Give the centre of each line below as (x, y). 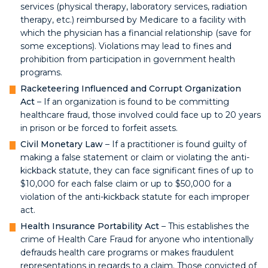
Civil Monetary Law (61, 144)
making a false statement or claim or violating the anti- (135, 157)
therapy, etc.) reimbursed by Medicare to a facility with (133, 19)
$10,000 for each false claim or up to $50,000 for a (126, 183)
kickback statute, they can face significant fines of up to (137, 170)
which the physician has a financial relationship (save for (135, 33)
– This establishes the (204, 226)
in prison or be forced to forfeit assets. (99, 128)
